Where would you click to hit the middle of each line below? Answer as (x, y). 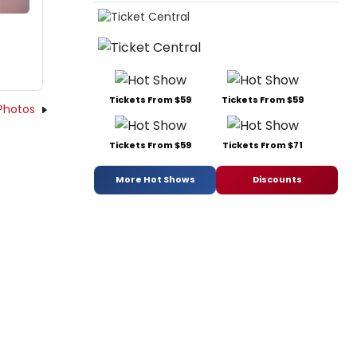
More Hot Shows (155, 180)
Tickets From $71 (263, 145)
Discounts (277, 180)
